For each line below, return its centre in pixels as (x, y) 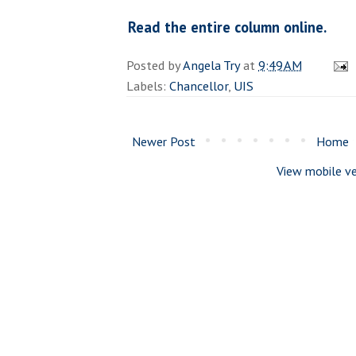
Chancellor (199, 85)
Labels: (148, 85)
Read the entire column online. (227, 27)
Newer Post (164, 141)
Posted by (155, 65)
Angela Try (211, 65)
